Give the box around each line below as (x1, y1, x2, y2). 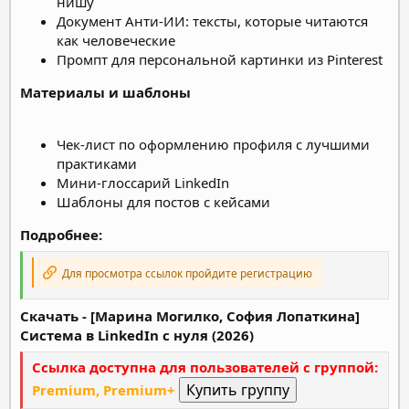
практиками (57, 153, 137, 173)
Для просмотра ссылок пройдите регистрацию (59, 266, 312, 281)
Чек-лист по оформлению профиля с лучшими (57, 134, 370, 153)
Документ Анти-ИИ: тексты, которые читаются (57, 11, 368, 30)
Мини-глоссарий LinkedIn (57, 173, 229, 192)
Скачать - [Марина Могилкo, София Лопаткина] (20, 306, 360, 325)
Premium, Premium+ (32, 381, 175, 399)
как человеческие (57, 30, 175, 49)
